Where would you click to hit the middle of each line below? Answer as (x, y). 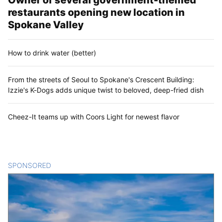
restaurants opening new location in (96, 12)
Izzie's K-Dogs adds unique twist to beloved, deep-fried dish (106, 90)
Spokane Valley (46, 25)
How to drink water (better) (52, 53)
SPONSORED (29, 165)
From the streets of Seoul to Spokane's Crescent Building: (101, 79)
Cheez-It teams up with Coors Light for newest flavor (94, 116)
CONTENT (68, 165)
